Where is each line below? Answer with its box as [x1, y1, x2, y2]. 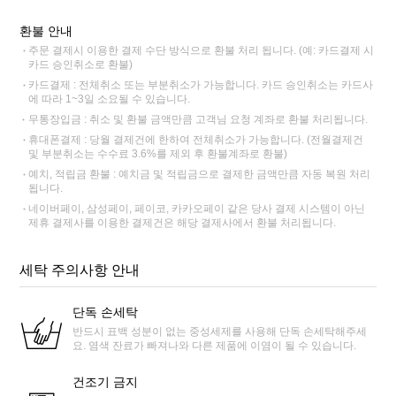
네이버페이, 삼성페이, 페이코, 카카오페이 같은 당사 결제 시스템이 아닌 [28, 202, 366, 215]
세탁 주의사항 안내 [19, 262, 141, 278]
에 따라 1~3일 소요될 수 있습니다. [28, 92, 191, 105]
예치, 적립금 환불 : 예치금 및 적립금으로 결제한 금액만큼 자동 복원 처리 [28, 167, 371, 180]
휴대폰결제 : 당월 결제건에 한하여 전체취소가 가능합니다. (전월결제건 [28, 133, 364, 146]
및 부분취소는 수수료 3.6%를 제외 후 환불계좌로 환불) [28, 147, 288, 160]
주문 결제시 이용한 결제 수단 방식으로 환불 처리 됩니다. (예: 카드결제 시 [28, 43, 375, 57]
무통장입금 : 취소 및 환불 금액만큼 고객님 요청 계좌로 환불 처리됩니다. [28, 112, 369, 126]
